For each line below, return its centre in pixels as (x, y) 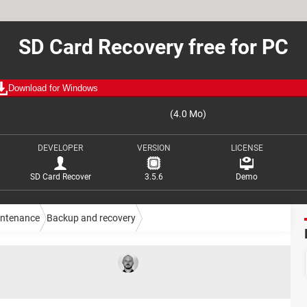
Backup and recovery (91, 218)
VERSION (153, 148)
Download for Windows (53, 88)
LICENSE (247, 148)
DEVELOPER (60, 148)
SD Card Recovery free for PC (153, 47)
